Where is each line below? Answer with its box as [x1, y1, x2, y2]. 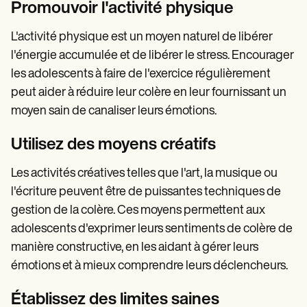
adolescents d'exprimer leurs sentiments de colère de [11, 222, 293, 236]
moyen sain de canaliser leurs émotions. [11, 104, 217, 118]
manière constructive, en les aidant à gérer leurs [11, 241, 258, 254]
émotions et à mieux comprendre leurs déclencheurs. [11, 259, 288, 273]
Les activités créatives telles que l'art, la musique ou [11, 167, 278, 180]
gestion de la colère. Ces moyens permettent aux [11, 204, 265, 217]
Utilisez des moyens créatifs [11, 136, 216, 153]
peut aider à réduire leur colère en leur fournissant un [11, 86, 286, 99]
